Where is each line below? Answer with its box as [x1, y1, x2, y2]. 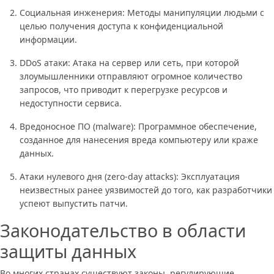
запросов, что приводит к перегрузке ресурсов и [20, 83, 228, 95]
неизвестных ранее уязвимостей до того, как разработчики [20, 183, 272, 196]
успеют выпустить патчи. [20, 197, 128, 209]
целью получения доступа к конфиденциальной [20, 20, 223, 32]
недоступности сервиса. [20, 97, 122, 109]
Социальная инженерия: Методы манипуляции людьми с [20, 6, 264, 18]
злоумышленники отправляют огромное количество [20, 70, 242, 82]
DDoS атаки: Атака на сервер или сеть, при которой [20, 56, 239, 68]
